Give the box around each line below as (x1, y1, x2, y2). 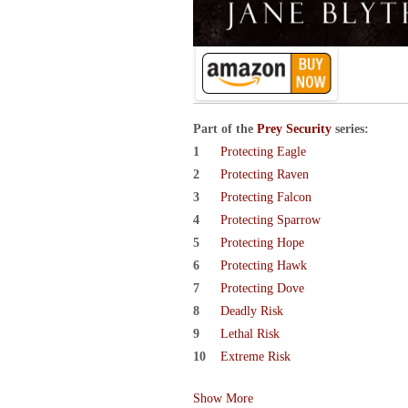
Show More (193, 391, 253, 405)
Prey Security (257, 121, 331, 136)
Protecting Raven (220, 167, 309, 181)
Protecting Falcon (220, 189, 311, 204)
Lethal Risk (220, 326, 280, 341)
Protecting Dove (220, 280, 304, 295)
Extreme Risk (220, 349, 291, 363)
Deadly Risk (220, 303, 283, 318)
